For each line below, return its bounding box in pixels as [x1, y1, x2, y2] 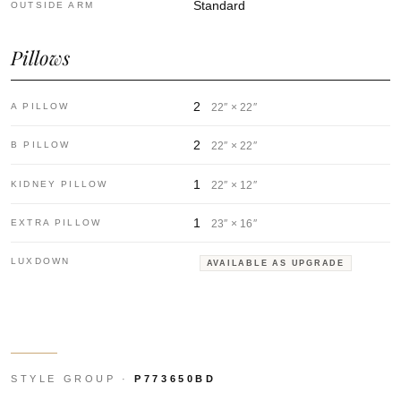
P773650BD [134, 372, 217, 384]
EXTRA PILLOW [11, 217, 102, 227]
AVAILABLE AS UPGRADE [206, 258, 345, 268]
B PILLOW [11, 140, 71, 150]
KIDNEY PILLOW [11, 178, 108, 189]
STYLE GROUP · [11, 372, 135, 384]
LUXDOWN [11, 256, 71, 267]
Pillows [11, 44, 70, 70]
